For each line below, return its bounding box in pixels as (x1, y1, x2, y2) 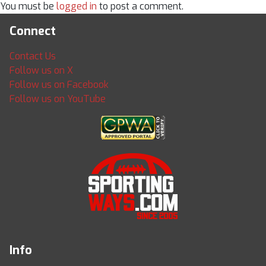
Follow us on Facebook (9, 78, 109, 91)
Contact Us (9, 50, 56, 62)
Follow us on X (9, 64, 73, 77)
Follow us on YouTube (9, 93, 106, 105)
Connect (9, 23, 56, 39)
